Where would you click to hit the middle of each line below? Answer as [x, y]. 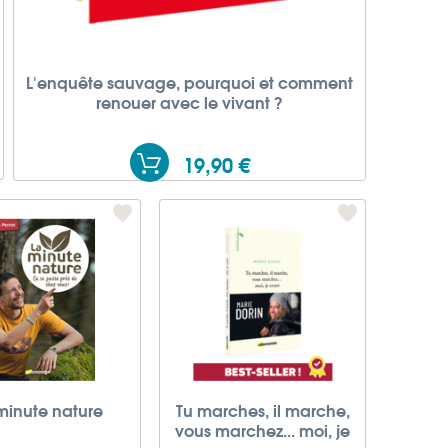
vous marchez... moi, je [263, 429]
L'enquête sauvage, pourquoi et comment [189, 81]
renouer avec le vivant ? [189, 101]
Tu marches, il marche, [262, 409]
